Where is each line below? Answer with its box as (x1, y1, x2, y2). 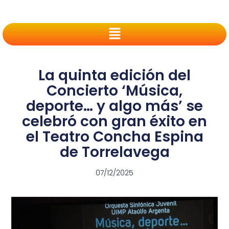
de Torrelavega (59, 142, 170, 163)
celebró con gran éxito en (22, 111, 207, 132)
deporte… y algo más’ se (26, 96, 203, 117)
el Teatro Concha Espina (26, 127, 203, 147)
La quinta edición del (38, 65, 191, 86)
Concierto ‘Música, (47, 81, 182, 101)
